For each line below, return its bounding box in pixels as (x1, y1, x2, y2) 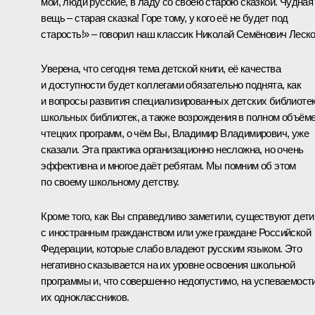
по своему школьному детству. (41, 175, 179, 188)
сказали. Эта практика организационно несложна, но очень (41, 143, 304, 155)
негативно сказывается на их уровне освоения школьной (41, 258, 295, 271)
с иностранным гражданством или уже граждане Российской (41, 226, 311, 238)
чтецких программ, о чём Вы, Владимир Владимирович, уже (41, 127, 309, 139)
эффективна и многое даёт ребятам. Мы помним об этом (41, 159, 296, 172)
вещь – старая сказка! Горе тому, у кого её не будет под (41, 11, 288, 24)
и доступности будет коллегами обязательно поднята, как (41, 78, 301, 91)
